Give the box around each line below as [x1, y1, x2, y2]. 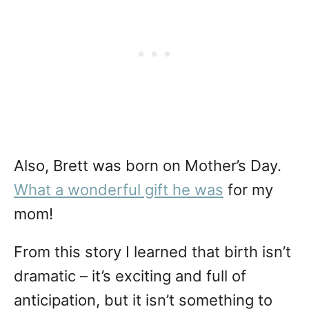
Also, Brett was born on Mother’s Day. [14, 157, 281, 175]
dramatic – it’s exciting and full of [14, 267, 246, 286]
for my [223, 181, 273, 199]
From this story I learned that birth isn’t [14, 243, 291, 261]
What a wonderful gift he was [14, 181, 223, 199]
